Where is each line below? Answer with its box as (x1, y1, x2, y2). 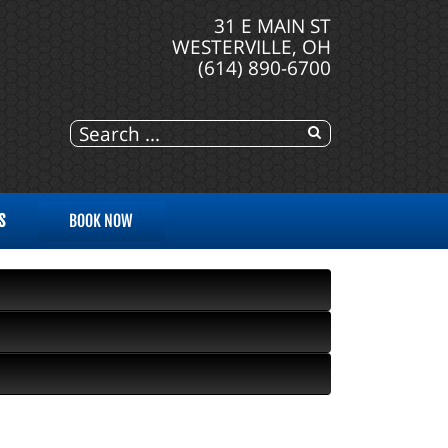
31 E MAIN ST (214, 12, 331, 39)
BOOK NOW (69, 211, 133, 231)
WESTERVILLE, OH (172, 33, 331, 60)
